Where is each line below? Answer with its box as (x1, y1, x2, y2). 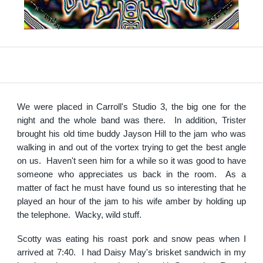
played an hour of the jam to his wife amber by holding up (17, 196, 246, 206)
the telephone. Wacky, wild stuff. (17, 210, 142, 220)
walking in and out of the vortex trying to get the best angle (17, 142, 246, 152)
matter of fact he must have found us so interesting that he (17, 183, 246, 193)
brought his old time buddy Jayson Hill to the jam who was (17, 129, 246, 139)
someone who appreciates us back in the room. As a (17, 169, 246, 179)
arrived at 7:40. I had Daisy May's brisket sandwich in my (17, 247, 246, 257)
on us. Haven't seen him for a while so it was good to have (17, 156, 246, 166)
